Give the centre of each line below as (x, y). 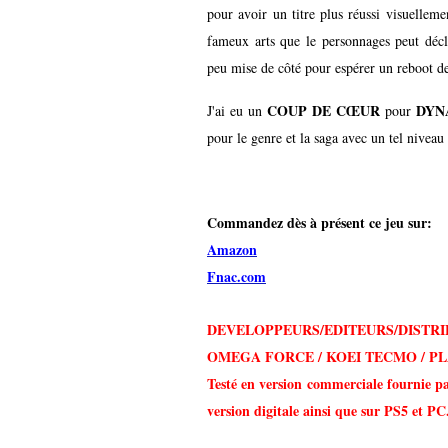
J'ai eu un (234, 110)
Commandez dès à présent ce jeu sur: (319, 222)
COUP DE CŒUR (323, 110)
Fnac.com (236, 276)
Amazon (232, 249)
